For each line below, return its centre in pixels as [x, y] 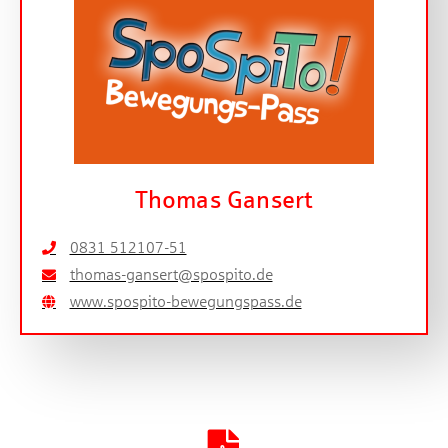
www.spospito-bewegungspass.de [185, 301]
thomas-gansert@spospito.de [171, 274]
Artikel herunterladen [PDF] [209, 386]
